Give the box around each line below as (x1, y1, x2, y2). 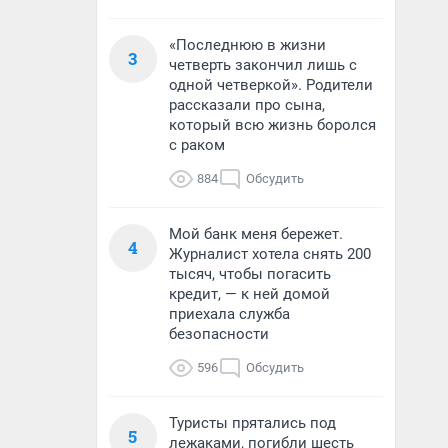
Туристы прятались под (169, 414, 336, 432)
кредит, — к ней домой (169, 285, 330, 303)
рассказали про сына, (169, 96, 325, 114)
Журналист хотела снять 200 (169, 245, 371, 263)
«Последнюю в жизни (169, 36, 326, 54)
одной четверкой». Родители (169, 76, 373, 94)
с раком (169, 136, 225, 154)
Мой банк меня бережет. (169, 225, 343, 243)
